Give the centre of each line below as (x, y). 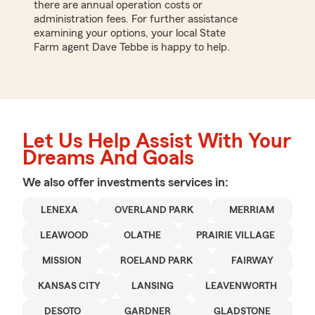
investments (133, 182)
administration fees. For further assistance (136, 19)
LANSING (153, 286)
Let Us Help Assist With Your (157, 141)
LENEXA (59, 210)
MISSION (62, 261)
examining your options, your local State (130, 33)
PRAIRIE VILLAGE (236, 235)
